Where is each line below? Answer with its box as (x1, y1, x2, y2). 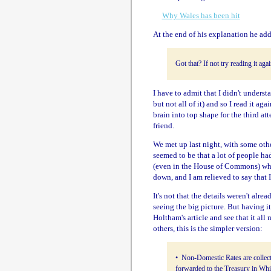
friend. (152, 121, 174, 131)
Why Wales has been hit (162, 11, 240, 20)
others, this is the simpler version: (152, 224, 263, 233)
